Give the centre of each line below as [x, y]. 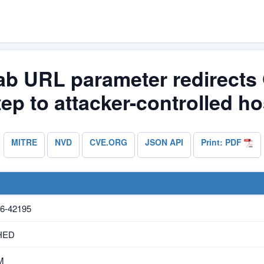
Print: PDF [222, 142]
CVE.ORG [108, 142]
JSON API [164, 142]
